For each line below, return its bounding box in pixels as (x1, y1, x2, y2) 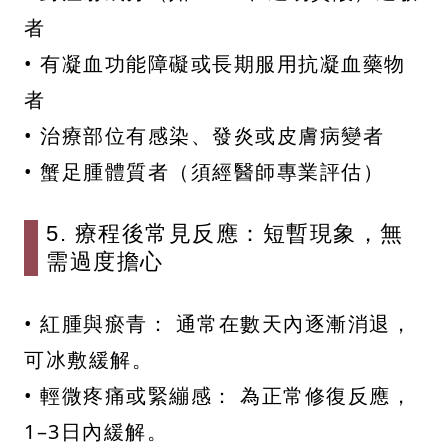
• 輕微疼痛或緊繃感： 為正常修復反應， (24, 382, 412, 410)
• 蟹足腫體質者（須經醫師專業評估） (24, 158, 384, 186)
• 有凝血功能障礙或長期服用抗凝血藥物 (24, 50, 406, 78)
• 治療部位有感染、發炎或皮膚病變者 (24, 122, 384, 150)
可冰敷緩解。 (24, 346, 153, 374)
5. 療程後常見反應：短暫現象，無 (46, 221, 404, 247)
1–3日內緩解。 (24, 418, 168, 446)
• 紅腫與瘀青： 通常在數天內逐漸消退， (24, 310, 412, 338)
